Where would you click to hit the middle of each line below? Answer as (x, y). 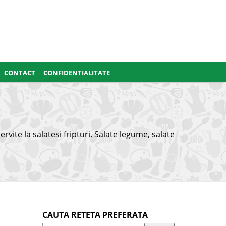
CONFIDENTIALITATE (77, 73)
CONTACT (20, 73)
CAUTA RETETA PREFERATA (95, 215)
